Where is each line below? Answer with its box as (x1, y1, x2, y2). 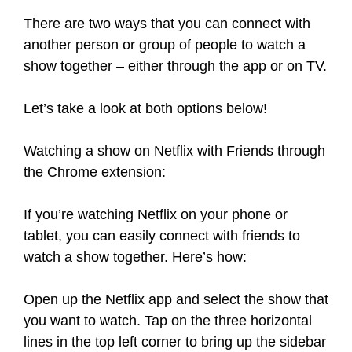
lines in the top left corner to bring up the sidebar (24, 334, 326, 350)
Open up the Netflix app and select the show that (24, 291, 328, 307)
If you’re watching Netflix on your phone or (24, 207, 288, 222)
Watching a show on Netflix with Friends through (24, 143, 325, 159)
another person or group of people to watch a (24, 37, 306, 53)
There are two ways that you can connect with (24, 16, 310, 31)
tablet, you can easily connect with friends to (24, 228, 300, 244)
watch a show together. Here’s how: (24, 249, 247, 265)
